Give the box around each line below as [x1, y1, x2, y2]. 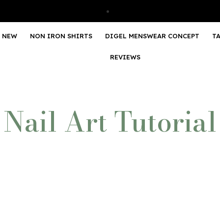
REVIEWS [110, 53, 140, 61]
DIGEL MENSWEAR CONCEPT [105, 32, 199, 40]
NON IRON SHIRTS [29, 32, 92, 40]
